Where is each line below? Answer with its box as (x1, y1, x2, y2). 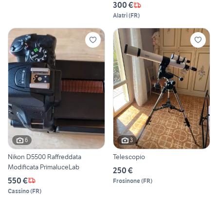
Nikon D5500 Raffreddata (8, 152, 81, 161)
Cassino (8, 187, 29, 195)
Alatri (113, 12, 127, 19)
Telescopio (113, 152, 145, 161)
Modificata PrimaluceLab (8, 162, 79, 171)
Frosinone (113, 177, 140, 184)
